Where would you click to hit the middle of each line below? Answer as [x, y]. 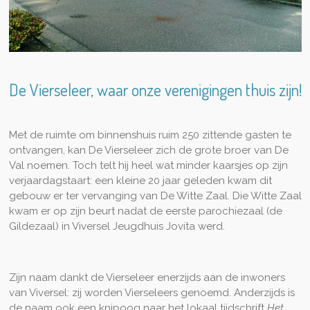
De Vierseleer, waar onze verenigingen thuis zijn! [155, 90]
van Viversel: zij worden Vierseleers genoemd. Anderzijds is [152, 293]
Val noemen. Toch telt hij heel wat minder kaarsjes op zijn [148, 166]
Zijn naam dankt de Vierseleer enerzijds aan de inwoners [147, 278]
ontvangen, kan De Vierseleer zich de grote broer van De [148, 151]
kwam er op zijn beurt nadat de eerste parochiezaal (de [145, 211]
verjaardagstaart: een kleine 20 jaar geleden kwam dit [140, 181]
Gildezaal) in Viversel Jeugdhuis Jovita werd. [117, 227]
